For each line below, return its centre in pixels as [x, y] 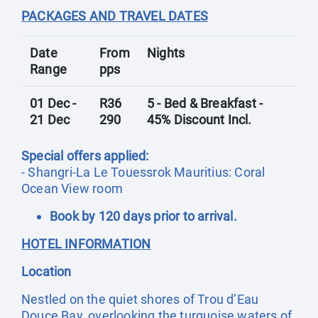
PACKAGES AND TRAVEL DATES [115, 16]
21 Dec [50, 120]
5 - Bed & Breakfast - [205, 103]
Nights [166, 53]
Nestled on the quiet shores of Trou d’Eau [140, 299]
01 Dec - [53, 103]
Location [46, 272]
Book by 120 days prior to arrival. [143, 216]
